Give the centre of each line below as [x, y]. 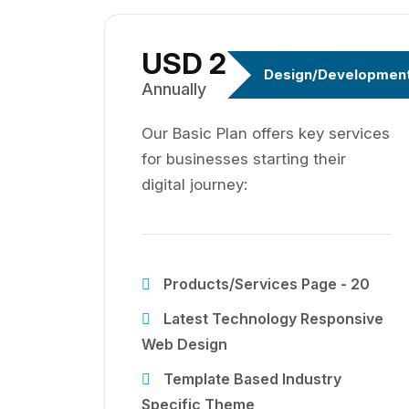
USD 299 [202, 63]
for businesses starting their [244, 159]
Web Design [184, 344]
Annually [174, 89]
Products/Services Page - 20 [265, 284]
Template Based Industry [251, 379]
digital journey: [194, 184]
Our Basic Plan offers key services [266, 133]
